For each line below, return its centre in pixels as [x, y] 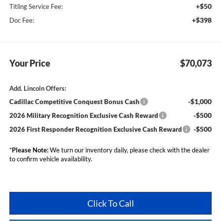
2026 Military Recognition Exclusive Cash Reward [84, 115]
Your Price [30, 63]
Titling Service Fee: [36, 6]
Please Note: [30, 150]
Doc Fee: [21, 20]
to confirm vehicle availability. [51, 159]
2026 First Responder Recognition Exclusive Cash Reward [95, 129]
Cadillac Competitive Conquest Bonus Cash [74, 101]
